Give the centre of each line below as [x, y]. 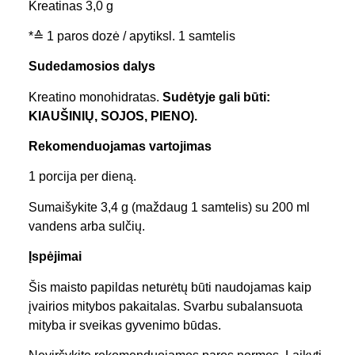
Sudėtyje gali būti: [216, 97]
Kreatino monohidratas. [95, 97]
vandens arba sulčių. [87, 226]
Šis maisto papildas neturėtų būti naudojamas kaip [170, 287]
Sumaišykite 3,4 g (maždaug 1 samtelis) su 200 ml [169, 207]
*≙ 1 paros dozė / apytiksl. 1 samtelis [132, 36]
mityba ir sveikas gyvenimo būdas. [125, 325]
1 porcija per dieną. [82, 177]
